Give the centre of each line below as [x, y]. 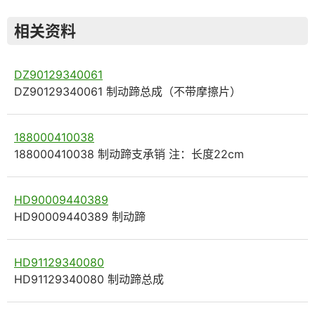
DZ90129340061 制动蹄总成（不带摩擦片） [128, 91]
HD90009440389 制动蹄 [80, 217]
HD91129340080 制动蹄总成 [89, 279]
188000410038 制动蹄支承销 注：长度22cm [129, 154]
